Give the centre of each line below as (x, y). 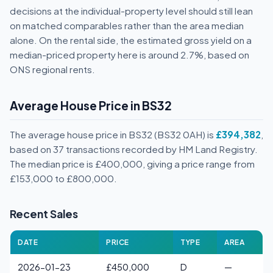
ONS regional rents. (52, 69)
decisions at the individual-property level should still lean (131, 11)
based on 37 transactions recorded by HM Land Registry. (134, 149)
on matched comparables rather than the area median (127, 25)
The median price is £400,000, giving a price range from (132, 164)
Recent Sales (44, 214)
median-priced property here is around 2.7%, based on (129, 55)
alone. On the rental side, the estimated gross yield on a (131, 40)
